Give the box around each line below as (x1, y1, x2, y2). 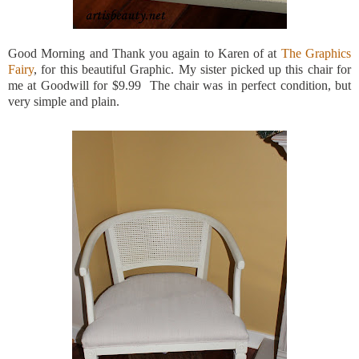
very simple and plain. (8, 94, 119, 108)
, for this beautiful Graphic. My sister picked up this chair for (34, 62, 351, 76)
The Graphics (280, 46, 352, 60)
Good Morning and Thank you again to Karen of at (8, 46, 281, 60)
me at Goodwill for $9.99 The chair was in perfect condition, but (8, 78, 351, 92)
